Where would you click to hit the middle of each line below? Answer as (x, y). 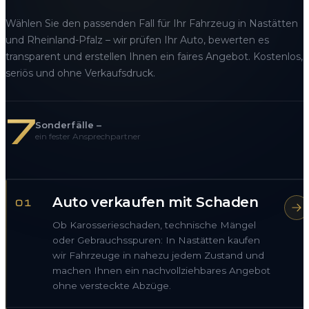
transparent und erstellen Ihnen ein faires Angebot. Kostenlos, (154, 57)
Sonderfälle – (68, 125)
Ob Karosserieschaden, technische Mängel (154, 225)
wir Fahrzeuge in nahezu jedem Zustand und (158, 256)
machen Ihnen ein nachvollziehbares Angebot (161, 271)
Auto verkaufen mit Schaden (156, 202)
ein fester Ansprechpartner (88, 137)
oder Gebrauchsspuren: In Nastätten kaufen (156, 240)
